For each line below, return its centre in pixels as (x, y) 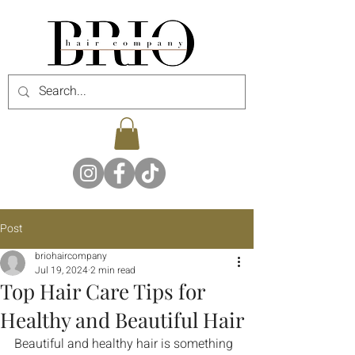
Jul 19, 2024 (61, 270)
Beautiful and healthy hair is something (125, 344)
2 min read (113, 270)
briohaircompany (71, 256)
